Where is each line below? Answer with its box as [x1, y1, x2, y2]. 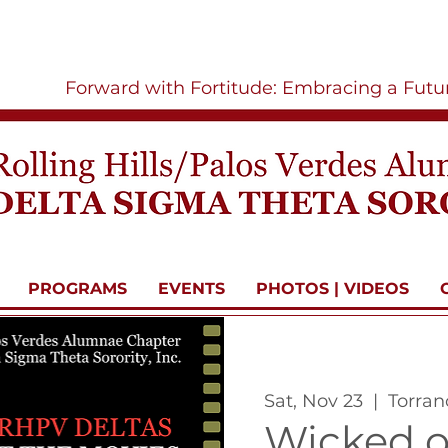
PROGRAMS [28, 279, 127, 298]
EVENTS [158, 279, 225, 298]
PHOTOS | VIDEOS [256, 279, 409, 298]
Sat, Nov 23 [264, 390, 363, 413]
